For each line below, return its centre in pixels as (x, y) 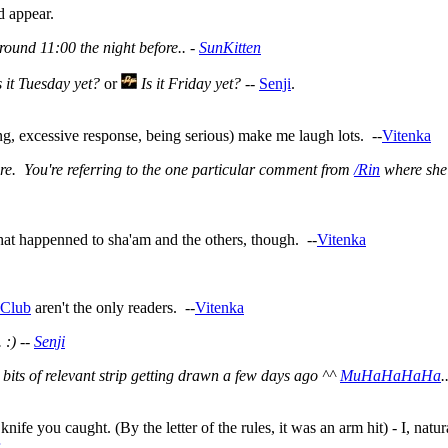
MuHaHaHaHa (390, 375)
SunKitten (230, 47)
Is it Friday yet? (191, 83)
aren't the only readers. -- (113, 307)
